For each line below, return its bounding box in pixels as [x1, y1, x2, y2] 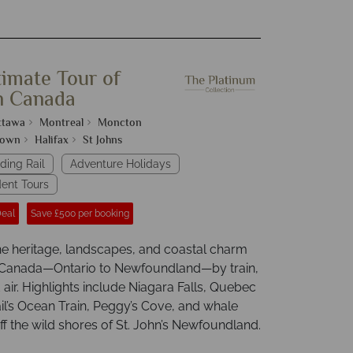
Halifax [35, 132, 69, 150]
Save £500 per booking [31, 208, 129, 219]
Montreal [39, 115, 84, 132]
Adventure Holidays [70, 158, 171, 170]
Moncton [98, 115, 142, 132]
